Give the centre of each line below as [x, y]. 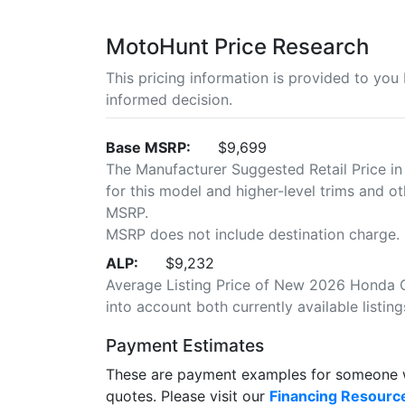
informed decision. [169, 99]
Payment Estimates [185, 345]
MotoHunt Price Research [237, 46]
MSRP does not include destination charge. [253, 234]
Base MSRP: [148, 147]
